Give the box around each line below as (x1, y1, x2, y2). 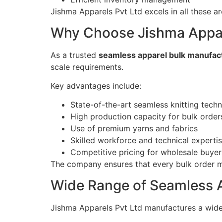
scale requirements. (51, 61, 123, 72)
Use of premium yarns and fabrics (70, 123, 198, 134)
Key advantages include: (51, 81, 141, 91)
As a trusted (51, 50, 99, 60)
